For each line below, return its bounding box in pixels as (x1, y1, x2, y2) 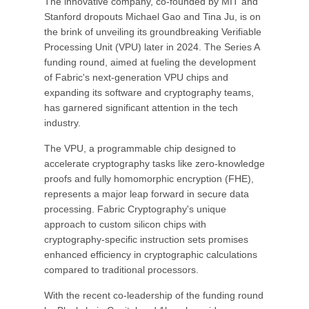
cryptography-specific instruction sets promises (44, 234, 248, 245)
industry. (44, 117, 81, 128)
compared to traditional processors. (44, 264, 199, 275)
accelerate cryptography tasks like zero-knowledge (44, 158, 265, 169)
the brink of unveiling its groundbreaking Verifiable (44, 26, 261, 37)
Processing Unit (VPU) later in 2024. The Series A (44, 41, 259, 52)
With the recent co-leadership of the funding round (44, 290, 263, 301)
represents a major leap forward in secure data (44, 188, 249, 199)
